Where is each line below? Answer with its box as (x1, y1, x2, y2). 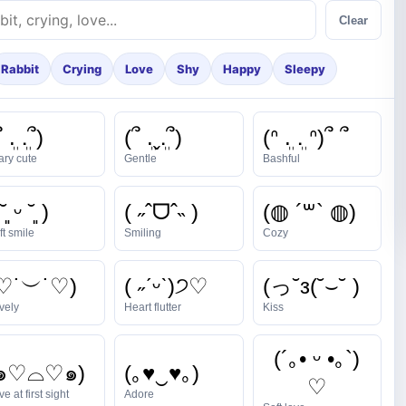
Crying (63, 62, 101, 76)
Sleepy (285, 62, 325, 76)
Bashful (262, 151, 300, 165)
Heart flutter (124, 300, 182, 314)
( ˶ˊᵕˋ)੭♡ (124, 273, 209, 298)
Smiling (124, 226, 162, 239)
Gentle (124, 151, 158, 165)
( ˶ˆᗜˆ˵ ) (124, 198, 199, 224)
